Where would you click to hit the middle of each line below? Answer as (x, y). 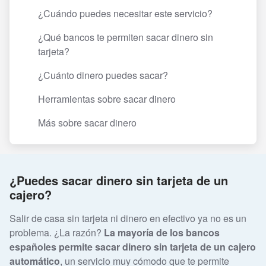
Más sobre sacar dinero (87, 123)
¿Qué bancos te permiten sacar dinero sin (126, 37)
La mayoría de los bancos (162, 232)
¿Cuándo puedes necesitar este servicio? (125, 14)
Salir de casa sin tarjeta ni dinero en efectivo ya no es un (128, 218)
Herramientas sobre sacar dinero (107, 99)
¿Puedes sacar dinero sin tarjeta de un (119, 180)
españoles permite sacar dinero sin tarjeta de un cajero (133, 246)
